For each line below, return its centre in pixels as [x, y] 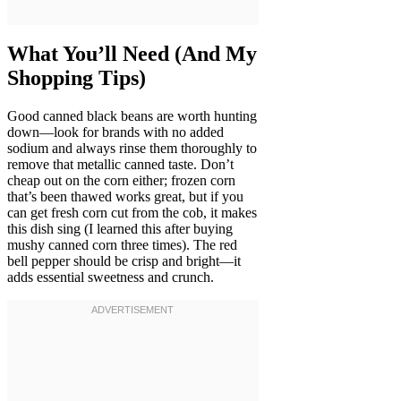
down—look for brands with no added [115, 132]
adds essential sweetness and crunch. [111, 277]
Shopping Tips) [77, 78]
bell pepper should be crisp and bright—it [124, 261]
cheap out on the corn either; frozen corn [121, 181]
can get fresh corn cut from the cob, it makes [132, 213]
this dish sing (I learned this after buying [120, 229]
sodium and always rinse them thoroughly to [132, 149]
